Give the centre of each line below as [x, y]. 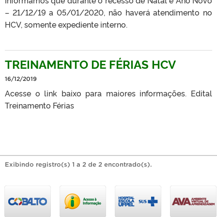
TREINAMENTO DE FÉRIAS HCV [90, 63]
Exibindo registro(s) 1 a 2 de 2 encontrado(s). [78, 164]
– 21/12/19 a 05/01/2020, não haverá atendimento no [108, 12]
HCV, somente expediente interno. [66, 24]
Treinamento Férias [39, 105]
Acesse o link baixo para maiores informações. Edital [108, 93]
